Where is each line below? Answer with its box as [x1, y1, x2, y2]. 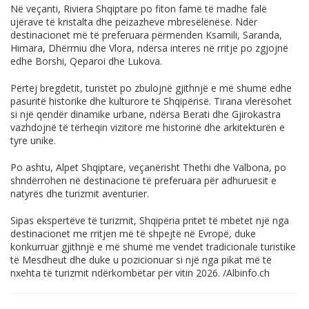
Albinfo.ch [226, 266, 270, 280]
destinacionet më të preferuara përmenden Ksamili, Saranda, [10, 28, 282, 42]
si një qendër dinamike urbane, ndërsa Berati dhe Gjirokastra [10, 108, 281, 121]
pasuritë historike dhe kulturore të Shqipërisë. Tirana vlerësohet [10, 94, 292, 108]
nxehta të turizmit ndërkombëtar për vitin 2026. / [10, 266, 226, 280]
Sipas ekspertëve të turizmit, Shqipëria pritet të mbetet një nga [10, 214, 289, 228]
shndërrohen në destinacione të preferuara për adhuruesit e [10, 174, 277, 188]
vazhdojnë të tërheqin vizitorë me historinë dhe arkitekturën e [10, 121, 285, 134]
